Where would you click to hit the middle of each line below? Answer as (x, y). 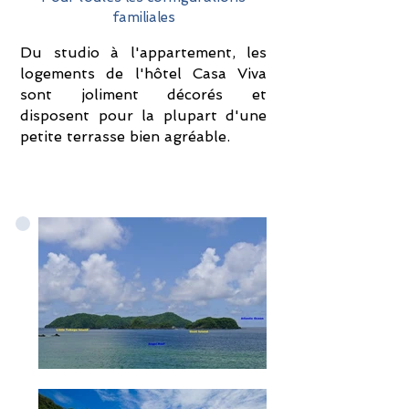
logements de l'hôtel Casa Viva (143, 73)
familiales (143, 17)
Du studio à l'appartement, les (143, 52)
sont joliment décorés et (143, 94)
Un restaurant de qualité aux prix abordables (146, 363)
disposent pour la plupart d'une (143, 115)
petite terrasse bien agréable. (125, 136)
